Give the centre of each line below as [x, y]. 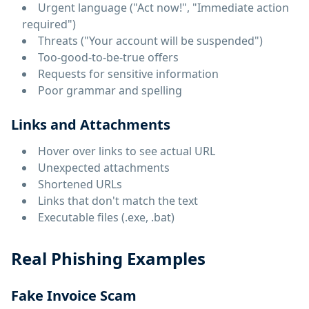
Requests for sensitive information [128, 74]
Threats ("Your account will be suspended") [150, 41]
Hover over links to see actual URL [127, 151]
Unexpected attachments [104, 168]
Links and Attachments [91, 124]
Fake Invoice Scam [74, 296]
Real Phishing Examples [108, 258]
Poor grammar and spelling [110, 90]
